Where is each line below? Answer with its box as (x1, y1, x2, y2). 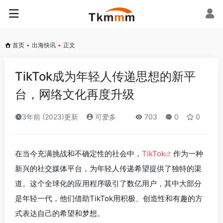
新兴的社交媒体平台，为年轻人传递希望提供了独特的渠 (15, 164, 202, 173)
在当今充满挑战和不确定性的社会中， (15, 149, 142, 158)
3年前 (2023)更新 (22, 112, 78, 121)
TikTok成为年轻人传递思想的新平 (15, 69, 196, 84)
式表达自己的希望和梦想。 (15, 209, 105, 218)
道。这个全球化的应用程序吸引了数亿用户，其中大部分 (15, 179, 202, 188)
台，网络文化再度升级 (15, 87, 134, 102)
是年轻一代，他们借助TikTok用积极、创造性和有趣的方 (15, 194, 203, 203)
